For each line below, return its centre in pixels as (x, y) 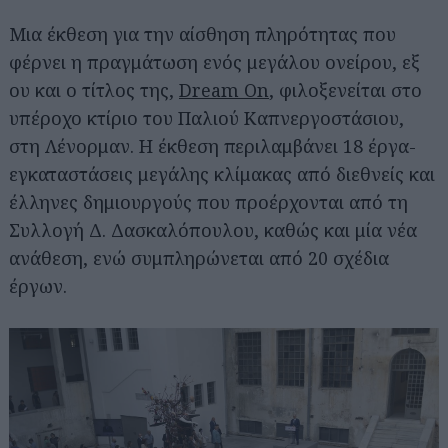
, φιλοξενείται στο (345, 89)
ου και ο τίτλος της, (94, 89)
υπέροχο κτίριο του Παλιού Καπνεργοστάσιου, (206, 117)
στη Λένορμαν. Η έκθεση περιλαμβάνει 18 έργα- (212, 145)
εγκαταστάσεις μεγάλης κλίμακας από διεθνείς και (222, 173)
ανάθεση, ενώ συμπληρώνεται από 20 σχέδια (199, 257)
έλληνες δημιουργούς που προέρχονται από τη (208, 201)
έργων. (38, 285)
